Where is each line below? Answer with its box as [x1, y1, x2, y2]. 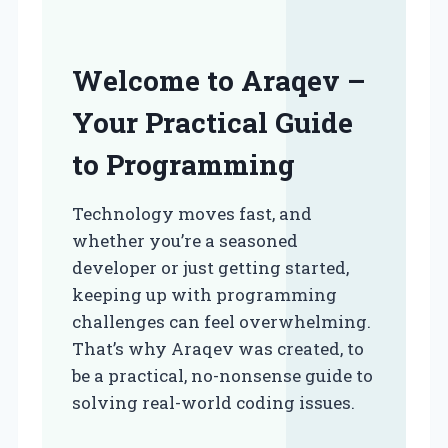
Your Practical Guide [72, 104, 353, 141]
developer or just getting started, [72, 256, 349, 279]
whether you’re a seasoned [72, 229, 298, 252]
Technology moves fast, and [72, 202, 312, 225]
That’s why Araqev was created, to [72, 337, 364, 360]
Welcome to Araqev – [72, 62, 366, 99]
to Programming [72, 146, 295, 183]
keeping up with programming [72, 283, 337, 306]
